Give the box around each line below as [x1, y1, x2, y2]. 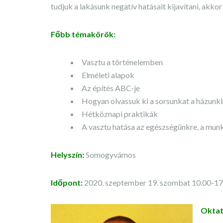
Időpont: [51, 178, 83, 187]
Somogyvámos [84, 150, 136, 159]
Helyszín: [51, 150, 84, 159]
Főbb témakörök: [51, 29, 115, 39]
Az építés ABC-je [82, 83, 140, 93]
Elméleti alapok [82, 70, 134, 80]
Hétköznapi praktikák [82, 109, 158, 118]
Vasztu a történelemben [82, 57, 163, 67]
